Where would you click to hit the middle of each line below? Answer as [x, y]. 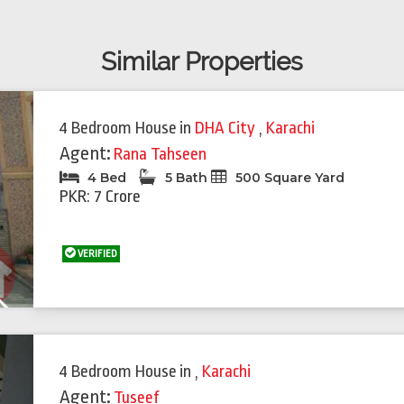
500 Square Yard [289, 178]
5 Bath [187, 178]
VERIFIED [97, 254]
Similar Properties [202, 62]
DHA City [227, 129]
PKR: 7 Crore [101, 197]
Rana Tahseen [161, 155]
